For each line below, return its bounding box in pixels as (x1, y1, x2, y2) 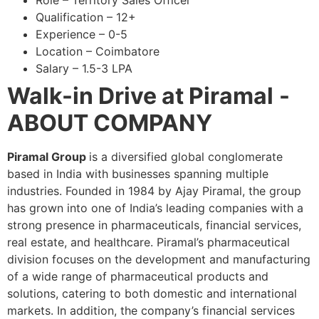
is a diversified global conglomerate (89, 150, 283, 164)
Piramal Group (7, 150, 89, 164)
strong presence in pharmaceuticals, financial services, (7, 218, 301, 233)
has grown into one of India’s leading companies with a (7, 201, 303, 216)
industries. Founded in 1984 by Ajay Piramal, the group (7, 184, 301, 199)
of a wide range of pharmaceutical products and (7, 269, 268, 284)
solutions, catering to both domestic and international (7, 286, 297, 301)
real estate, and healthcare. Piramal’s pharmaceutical (7, 235, 290, 250)
